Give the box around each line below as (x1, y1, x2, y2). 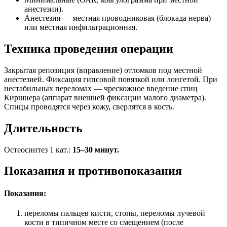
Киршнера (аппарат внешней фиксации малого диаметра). (4, 93, 206, 102)
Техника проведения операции (4, 42, 173, 55)
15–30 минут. (72, 145, 119, 154)
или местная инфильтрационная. (24, 22, 137, 31)
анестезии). (24, 4, 63, 13)
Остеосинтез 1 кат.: (4, 145, 72, 154)
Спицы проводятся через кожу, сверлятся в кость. (4, 102, 174, 111)
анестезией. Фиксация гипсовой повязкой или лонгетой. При (4, 74, 217, 84)
